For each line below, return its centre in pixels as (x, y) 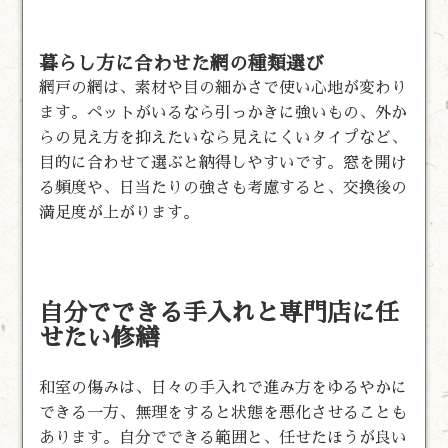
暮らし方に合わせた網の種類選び (182, 63)
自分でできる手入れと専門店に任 (219, 312)
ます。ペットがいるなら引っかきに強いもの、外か (223, 112)
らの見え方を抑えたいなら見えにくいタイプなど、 (223, 137)
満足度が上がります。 (119, 212)
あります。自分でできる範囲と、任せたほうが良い (223, 437)
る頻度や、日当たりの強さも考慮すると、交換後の (223, 187)
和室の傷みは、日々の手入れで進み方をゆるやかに (223, 387)
